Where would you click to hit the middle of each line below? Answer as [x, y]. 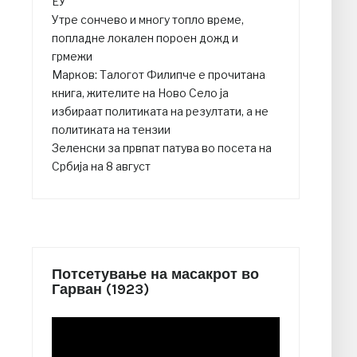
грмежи [72, 57]
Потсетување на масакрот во [155, 275]
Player [68, 344]
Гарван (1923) [100, 290]
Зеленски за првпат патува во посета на [162, 148]
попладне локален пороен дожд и [145, 38]
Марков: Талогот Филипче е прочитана [159, 75]
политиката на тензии [111, 130]
